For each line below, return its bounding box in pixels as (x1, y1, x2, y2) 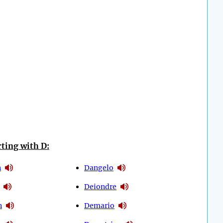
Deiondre (84, 182, 117, 191)
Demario (84, 201, 115, 210)
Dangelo (84, 163, 114, 172)
